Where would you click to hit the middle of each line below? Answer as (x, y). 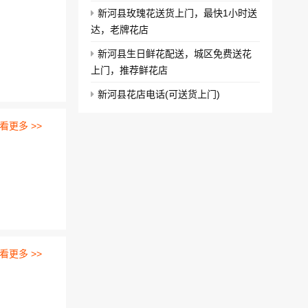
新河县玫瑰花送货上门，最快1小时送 (177, 13)
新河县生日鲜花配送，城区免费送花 (175, 54)
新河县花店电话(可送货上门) (159, 94)
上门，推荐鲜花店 (129, 70)
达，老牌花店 (120, 30)
